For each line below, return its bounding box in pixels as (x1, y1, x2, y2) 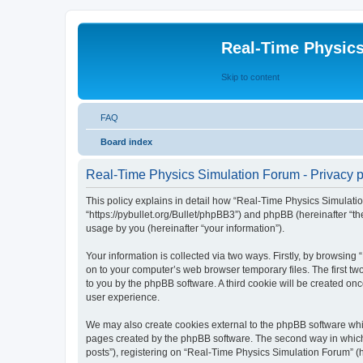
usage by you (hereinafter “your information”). (86, 223, 284, 234)
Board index (100, 137, 152, 147)
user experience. (86, 292, 160, 303)
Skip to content (221, 71, 280, 82)
